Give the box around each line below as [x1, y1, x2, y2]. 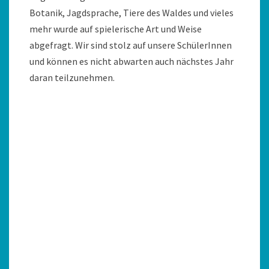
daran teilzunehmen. [29, 71, 115, 83]
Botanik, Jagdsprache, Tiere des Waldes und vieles [29, 7, 234, 19]
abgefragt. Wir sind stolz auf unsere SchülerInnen [29, 39, 232, 51]
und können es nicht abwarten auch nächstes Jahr [29, 55, 234, 67]
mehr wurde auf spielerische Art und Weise [29, 23, 202, 35]
